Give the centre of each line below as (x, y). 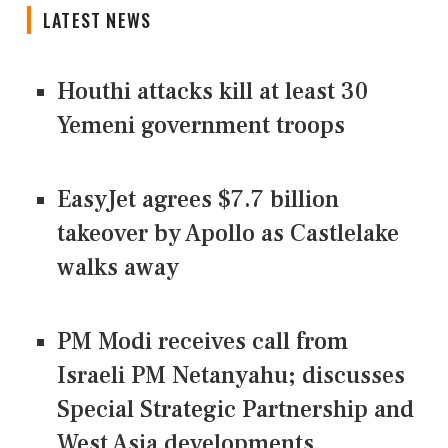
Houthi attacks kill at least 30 (212, 92)
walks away (118, 268)
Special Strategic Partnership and (235, 410)
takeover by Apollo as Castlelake (228, 234)
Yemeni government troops (201, 126)
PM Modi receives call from (202, 342)
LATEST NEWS (97, 20)
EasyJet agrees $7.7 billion (198, 200)
